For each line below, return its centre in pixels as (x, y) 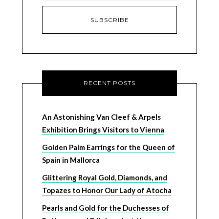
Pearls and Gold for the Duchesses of (105, 208)
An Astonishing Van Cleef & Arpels (101, 117)
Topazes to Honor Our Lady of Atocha (107, 190)
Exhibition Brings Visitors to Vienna (103, 130)
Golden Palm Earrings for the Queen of (108, 147)
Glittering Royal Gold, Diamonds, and (104, 178)
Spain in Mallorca (71, 160)
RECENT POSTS (109, 83)
